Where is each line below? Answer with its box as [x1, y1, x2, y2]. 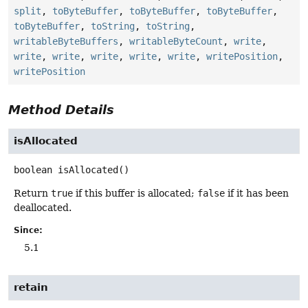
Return [14, 188, 51, 199]
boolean [14, 164, 52, 176]
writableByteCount [129, 36, 223, 47]
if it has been [225, 188, 289, 199]
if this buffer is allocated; [73, 188, 197, 199]
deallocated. [14, 202, 71, 214]
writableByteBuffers [14, 36, 118, 47]
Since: [14, 225, 43, 236]
